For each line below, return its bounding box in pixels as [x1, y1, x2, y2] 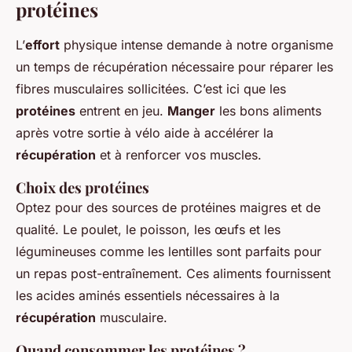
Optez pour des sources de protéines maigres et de [16, 199, 321, 215]
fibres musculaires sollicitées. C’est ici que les [16, 80, 286, 97]
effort [25, 36, 60, 53]
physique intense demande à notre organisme [60, 36, 333, 53]
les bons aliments [215, 102, 321, 119]
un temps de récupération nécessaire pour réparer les [16, 58, 333, 75]
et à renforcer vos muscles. [96, 146, 262, 163]
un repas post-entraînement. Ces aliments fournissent [16, 265, 331, 281]
